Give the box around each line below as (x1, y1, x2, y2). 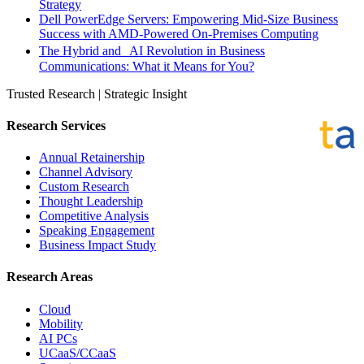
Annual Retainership (39, 150, 145, 165)
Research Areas (6, 270, 93, 284)
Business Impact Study (39, 238, 156, 253)
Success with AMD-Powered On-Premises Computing (39, 26, 318, 41)
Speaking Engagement (39, 223, 154, 238)
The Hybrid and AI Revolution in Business (39, 43, 265, 58)
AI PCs (39, 331, 77, 345)
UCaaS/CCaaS (39, 345, 116, 360)
